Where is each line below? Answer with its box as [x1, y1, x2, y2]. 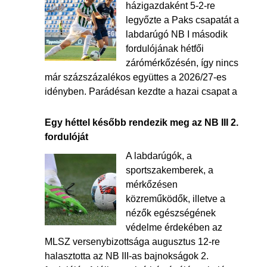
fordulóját [44, 132, 88, 142]
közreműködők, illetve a [125, 194, 225, 204]
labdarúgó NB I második [125, 29, 228, 39]
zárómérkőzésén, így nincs [125, 58, 238, 68]
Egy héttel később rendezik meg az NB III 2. [44, 117, 238, 128]
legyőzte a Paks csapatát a [125, 15, 239, 25]
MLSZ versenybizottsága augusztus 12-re [44, 237, 220, 247]
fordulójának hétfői [125, 44, 204, 54]
